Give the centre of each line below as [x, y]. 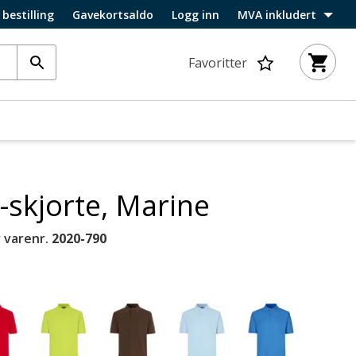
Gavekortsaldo [113, 14]
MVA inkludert [277, 14]
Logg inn [195, 14]
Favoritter [218, 62]
